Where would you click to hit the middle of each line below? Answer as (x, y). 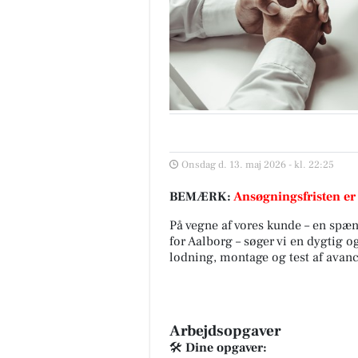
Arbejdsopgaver (225, 330)
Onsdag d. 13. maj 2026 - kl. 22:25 (258, 164)
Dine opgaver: (226, 347)
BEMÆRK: (201, 196)
